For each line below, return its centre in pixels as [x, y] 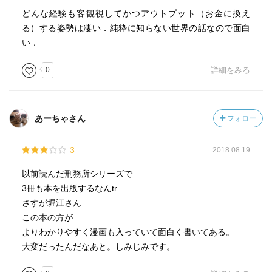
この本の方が [47, 217]
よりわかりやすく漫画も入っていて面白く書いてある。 [128, 232]
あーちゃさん [60, 118]
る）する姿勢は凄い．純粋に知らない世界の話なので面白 [136, 28]
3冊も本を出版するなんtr [69, 188]
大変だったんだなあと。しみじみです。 [98, 246]
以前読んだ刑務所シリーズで [77, 174]
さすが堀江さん [51, 203]
